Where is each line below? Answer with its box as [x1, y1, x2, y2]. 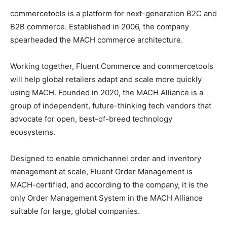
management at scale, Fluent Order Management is [10, 166, 193, 176]
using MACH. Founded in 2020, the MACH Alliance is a [10, 87, 203, 97]
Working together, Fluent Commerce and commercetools [10, 61, 213, 71]
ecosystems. [10, 127, 55, 137]
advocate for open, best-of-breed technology [10, 113, 172, 124]
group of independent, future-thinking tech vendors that [10, 100, 211, 110]
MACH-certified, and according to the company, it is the [10, 179, 208, 190]
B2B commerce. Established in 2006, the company [10, 21, 189, 31]
